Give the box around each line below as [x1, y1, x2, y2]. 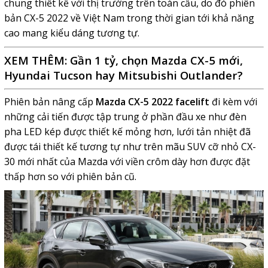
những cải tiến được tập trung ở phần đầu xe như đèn [4, 109, 246, 123]
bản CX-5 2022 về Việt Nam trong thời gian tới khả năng [4, 11, 254, 25]
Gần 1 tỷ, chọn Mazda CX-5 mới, [69, 52, 243, 68]
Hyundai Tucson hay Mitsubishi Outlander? [4, 67, 243, 83]
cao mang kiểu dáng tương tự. [4, 26, 139, 39]
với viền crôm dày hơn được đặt [107, 154, 250, 168]
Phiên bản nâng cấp [4, 95, 96, 108]
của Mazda [59, 154, 108, 168]
